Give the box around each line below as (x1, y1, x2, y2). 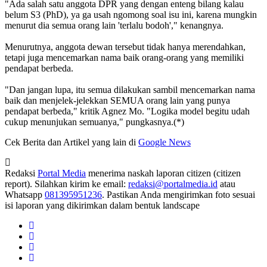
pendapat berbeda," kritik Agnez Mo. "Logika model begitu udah (5, 105, 250, 116)
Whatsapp (5, 189, 45, 200)
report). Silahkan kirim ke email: (5, 178, 128, 189)
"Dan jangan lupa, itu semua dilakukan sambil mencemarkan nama (5, 84, 255, 95)
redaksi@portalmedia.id (128, 178, 218, 189)
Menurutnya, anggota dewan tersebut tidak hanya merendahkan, (5, 41, 246, 52)
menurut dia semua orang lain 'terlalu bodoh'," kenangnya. (5, 20, 223, 30)
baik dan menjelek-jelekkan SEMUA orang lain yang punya (5, 95, 230, 105)
